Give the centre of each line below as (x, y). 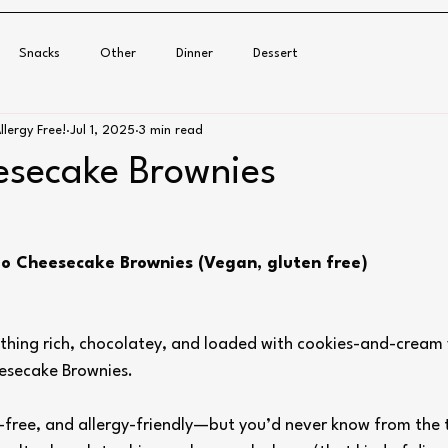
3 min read (171, 130)
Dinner (194, 53)
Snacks (39, 53)
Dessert (275, 53)
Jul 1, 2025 (102, 130)
